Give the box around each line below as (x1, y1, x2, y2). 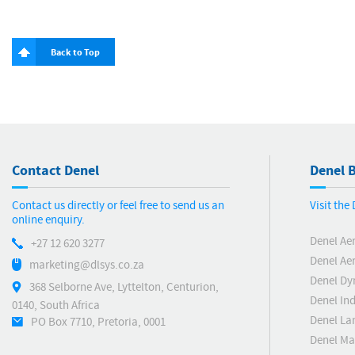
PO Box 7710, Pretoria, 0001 (31, 314, 166, 330)
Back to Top (51, 46, 100, 59)
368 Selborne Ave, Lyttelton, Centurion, (29, 279, 219, 295)
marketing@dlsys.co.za (29, 257, 144, 273)
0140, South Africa (12, 298, 100, 313)
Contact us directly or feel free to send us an (12, 198, 224, 213)
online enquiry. (12, 212, 85, 227)
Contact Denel (12, 161, 99, 181)
